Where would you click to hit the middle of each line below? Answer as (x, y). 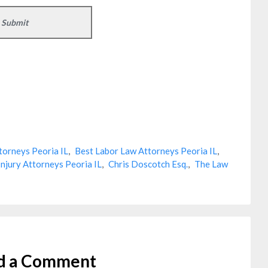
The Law (211, 164)
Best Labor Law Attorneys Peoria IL (146, 151)
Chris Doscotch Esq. (148, 164)
